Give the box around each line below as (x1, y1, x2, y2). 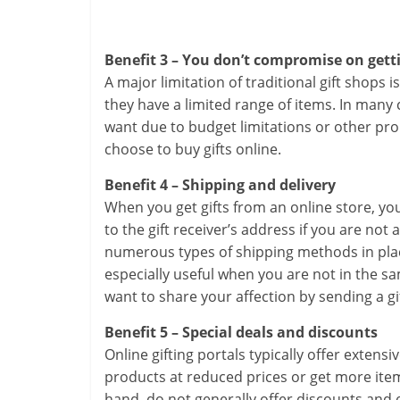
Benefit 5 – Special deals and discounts (104, 322, 378, 342)
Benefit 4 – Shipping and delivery (104, 175, 336, 195)
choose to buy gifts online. (104, 139, 281, 159)
